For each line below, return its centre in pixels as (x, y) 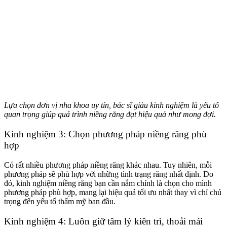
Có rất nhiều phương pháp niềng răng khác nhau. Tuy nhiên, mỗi (108, 165)
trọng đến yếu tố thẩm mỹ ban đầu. (60, 201)
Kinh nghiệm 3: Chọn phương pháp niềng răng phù (105, 134)
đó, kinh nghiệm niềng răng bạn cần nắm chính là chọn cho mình (108, 183)
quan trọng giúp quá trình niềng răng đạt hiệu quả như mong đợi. (110, 115)
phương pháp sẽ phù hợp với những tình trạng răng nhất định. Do (109, 174)
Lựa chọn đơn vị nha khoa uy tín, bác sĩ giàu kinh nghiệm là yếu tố (111, 105)
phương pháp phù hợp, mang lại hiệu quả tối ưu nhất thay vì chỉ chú (113, 192)
